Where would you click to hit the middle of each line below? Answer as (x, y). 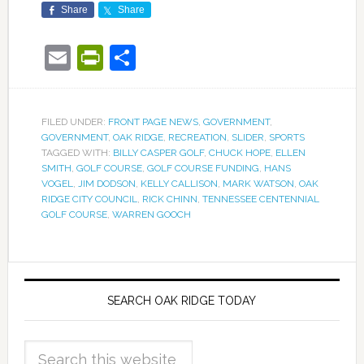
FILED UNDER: (74, 121)
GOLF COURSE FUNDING (203, 168)
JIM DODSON (106, 183)
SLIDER (247, 137)
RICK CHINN (169, 199)
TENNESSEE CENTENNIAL (260, 199)
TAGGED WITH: (77, 152)
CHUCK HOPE (239, 152)
